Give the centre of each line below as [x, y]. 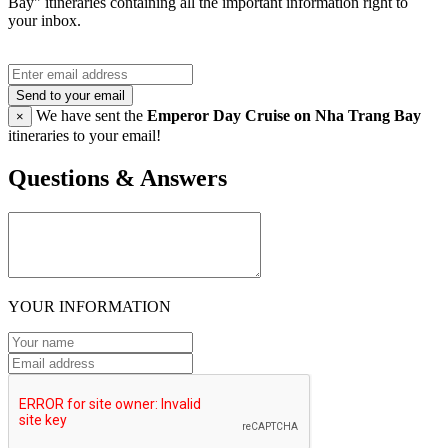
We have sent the [89, 116]
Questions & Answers [117, 178]
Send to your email [70, 96]
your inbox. [44, 21]
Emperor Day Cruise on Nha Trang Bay [284, 116]
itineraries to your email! [84, 136]
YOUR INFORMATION [89, 307]
